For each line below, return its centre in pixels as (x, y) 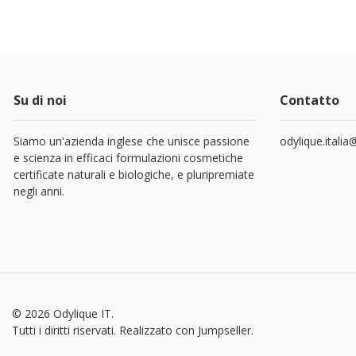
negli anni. (39, 191)
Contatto (310, 100)
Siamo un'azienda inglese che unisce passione (132, 141)
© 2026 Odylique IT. (63, 313)
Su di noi (40, 100)
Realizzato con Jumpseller (185, 330)
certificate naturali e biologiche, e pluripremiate (134, 174)
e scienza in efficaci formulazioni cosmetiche (128, 158)
